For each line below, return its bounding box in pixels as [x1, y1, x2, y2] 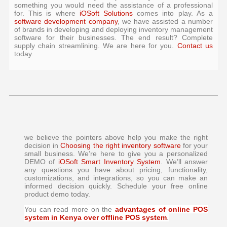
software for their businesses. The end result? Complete [14, 33, 213, 42]
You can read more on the [24, 205, 116, 214]
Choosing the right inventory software [60, 141, 181, 150]
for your [180, 141, 208, 150]
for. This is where [14, 9, 75, 18]
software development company [14, 17, 118, 26]
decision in [24, 141, 61, 150]
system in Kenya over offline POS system [24, 213, 167, 222]
